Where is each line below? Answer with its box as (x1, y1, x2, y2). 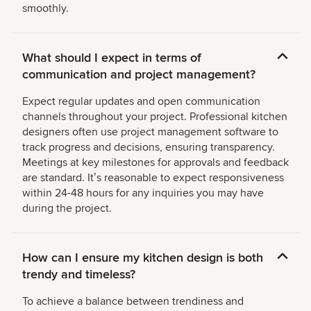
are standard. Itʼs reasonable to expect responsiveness (22, 170, 284, 185)
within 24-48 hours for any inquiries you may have (22, 185, 264, 200)
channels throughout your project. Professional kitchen (22, 109, 287, 124)
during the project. (22, 201, 112, 215)
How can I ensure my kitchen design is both (22, 249, 263, 265)
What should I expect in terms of (22, 49, 201, 65)
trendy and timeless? (22, 266, 135, 282)
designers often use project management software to (22, 124, 278, 139)
